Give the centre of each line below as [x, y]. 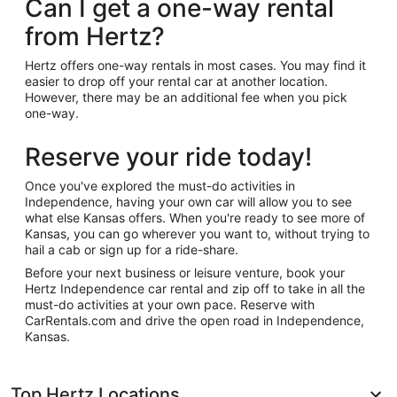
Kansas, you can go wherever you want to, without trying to [197, 234]
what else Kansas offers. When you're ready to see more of [195, 218]
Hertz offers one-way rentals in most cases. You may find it [195, 65]
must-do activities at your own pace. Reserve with [170, 304]
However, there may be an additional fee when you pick [186, 97]
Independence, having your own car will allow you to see [188, 202]
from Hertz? [95, 36]
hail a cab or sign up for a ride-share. [132, 249]
